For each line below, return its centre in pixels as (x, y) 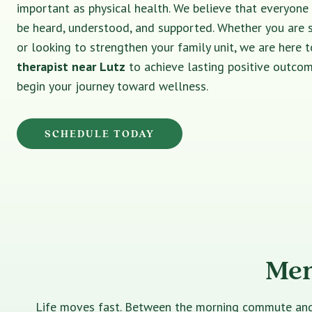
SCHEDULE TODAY (100, 134)
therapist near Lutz (71, 67)
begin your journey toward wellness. (112, 86)
